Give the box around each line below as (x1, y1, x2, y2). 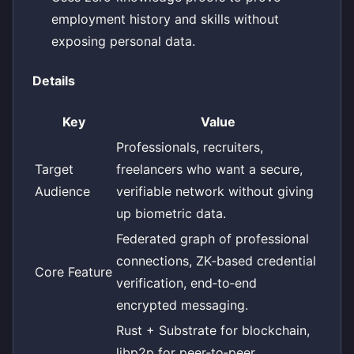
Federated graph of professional (116, 230, 309, 247)
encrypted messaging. (116, 296, 248, 313)
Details (32, 72, 75, 88)
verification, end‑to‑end (116, 274, 257, 291)
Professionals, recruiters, (116, 138, 263, 155)
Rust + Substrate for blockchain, (116, 322, 310, 338)
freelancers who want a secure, (116, 160, 303, 177)
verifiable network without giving (116, 183, 314, 199)
